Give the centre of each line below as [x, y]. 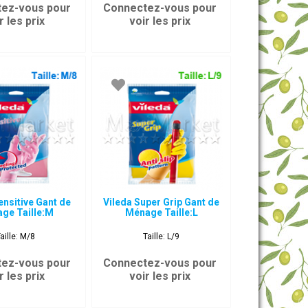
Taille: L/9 [162, 236]
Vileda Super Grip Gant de [162, 202]
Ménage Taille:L [161, 212]
